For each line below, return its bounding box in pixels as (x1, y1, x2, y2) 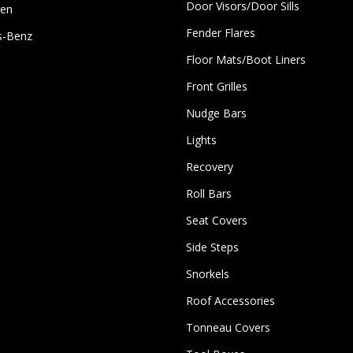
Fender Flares (185, 25, 255, 40)
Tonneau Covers (185, 320, 270, 335)
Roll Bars (185, 186, 232, 201)
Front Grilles (185, 79, 247, 94)
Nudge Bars (185, 106, 247, 121)
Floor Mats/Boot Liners (185, 52, 306, 67)
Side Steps (185, 240, 239, 255)
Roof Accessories (185, 293, 275, 308)
